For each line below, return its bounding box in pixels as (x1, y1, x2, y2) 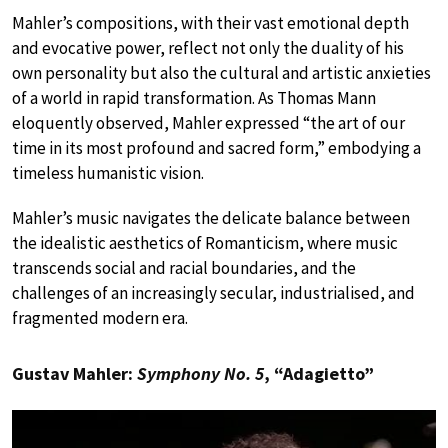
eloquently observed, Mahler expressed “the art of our (12, 111, 405, 134)
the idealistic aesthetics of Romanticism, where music (12, 231, 398, 254)
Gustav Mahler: (12, 361, 137, 385)
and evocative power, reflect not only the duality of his (12, 36, 404, 59)
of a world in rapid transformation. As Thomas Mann (12, 86, 376, 109)
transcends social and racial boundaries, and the (12, 256, 356, 279)
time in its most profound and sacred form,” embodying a (12, 136, 421, 159)
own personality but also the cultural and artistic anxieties (12, 61, 431, 84)
